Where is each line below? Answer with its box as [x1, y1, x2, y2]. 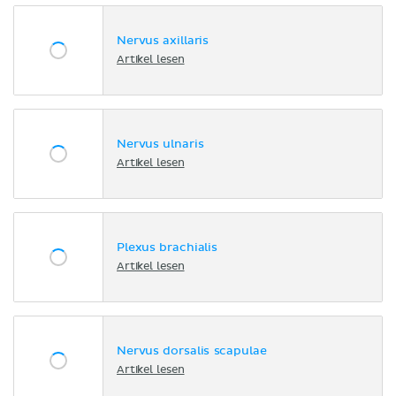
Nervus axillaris [117, 35, 209, 48]
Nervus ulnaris [117, 139, 204, 151]
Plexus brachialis [117, 242, 217, 255]
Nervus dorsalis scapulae [117, 346, 267, 358]
